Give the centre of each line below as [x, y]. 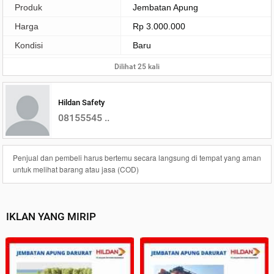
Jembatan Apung [165, 8]
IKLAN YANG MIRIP [51, 217]
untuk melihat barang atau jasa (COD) [76, 169]
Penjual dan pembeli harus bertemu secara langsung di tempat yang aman [137, 158]
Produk [28, 8]
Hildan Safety [81, 102]
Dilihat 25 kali [137, 67]
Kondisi [28, 46]
